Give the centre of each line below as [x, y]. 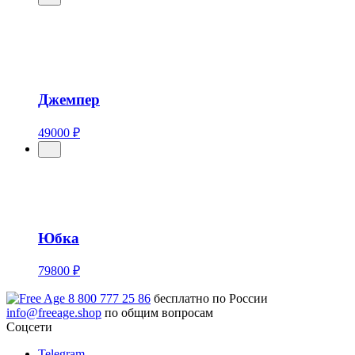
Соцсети [29, 327]
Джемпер [69, 100]
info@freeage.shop [54, 313]
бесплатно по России [209, 299]
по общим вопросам [157, 313]
